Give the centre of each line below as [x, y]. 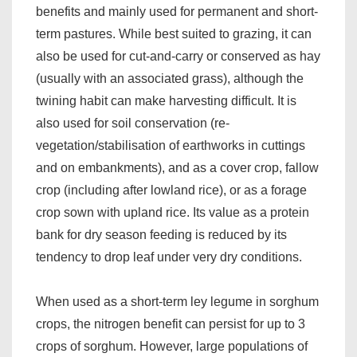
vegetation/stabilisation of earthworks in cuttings [171, 145]
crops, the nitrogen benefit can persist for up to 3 [171, 324]
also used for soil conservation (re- [133, 123]
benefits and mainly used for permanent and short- [177, 12]
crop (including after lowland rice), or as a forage [171, 190]
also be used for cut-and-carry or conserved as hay [178, 56]
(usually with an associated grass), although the [170, 78]
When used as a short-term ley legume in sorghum [177, 302]
